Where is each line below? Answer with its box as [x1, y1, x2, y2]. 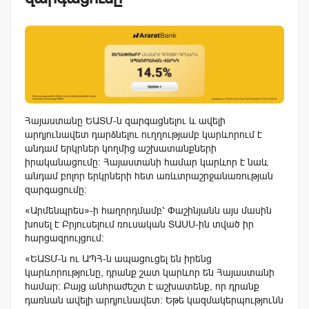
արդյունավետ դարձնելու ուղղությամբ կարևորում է [25, 128, 262, 140]
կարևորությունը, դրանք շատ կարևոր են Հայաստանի [25, 266, 275, 278]
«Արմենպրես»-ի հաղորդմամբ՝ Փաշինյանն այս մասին [25, 204, 272, 216]
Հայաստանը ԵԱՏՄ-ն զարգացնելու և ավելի [25, 114, 226, 126]
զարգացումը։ [25, 183, 87, 195]
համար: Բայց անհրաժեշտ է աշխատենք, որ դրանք [25, 280, 259, 292]
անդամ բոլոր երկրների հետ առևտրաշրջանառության [25, 170, 273, 181]
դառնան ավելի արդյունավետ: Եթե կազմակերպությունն [25, 294, 283, 306]
